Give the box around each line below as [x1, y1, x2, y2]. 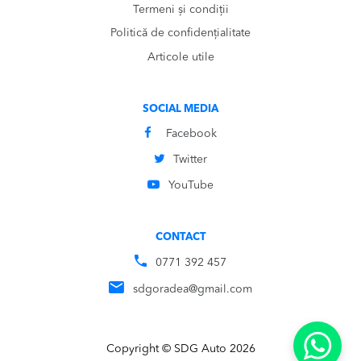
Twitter [173, 154, 208, 166]
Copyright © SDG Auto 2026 [106, 343, 255, 355]
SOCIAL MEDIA [143, 104, 218, 115]
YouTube [168, 180, 214, 192]
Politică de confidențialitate [110, 27, 251, 39]
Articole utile [147, 52, 214, 64]
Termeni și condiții [132, 3, 229, 15]
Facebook [166, 128, 217, 140]
